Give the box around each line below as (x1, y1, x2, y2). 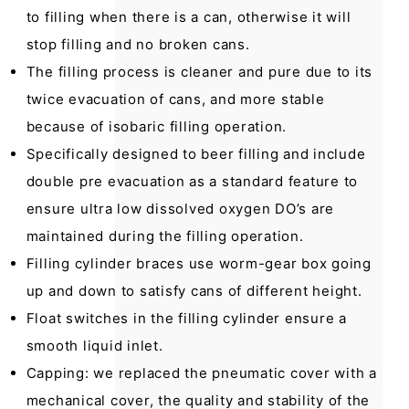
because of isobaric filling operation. (26, 117, 288, 135)
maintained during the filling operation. (26, 226, 304, 245)
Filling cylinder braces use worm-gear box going (26, 254, 372, 272)
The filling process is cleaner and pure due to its (26, 62, 373, 80)
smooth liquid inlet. (26, 336, 163, 354)
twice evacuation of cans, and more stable (26, 89, 325, 108)
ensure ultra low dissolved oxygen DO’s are (26, 199, 335, 217)
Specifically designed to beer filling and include (26, 144, 366, 163)
